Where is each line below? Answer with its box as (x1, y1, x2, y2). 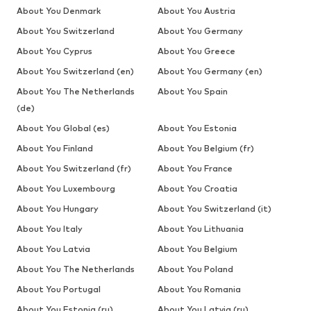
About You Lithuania (157, 223, 244, 234)
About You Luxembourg (17, 183, 115, 194)
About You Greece (157, 45, 235, 56)
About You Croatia (157, 183, 237, 194)
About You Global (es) (17, 122, 110, 133)
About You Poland (157, 263, 233, 274)
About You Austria (157, 5, 235, 16)
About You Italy (17, 223, 83, 234)
